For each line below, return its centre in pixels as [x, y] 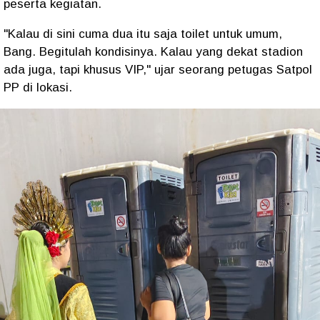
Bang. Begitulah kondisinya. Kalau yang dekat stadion [153, 52]
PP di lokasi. [38, 87]
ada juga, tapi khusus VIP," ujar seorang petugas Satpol [158, 70]
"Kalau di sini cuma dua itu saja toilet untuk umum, [143, 34]
